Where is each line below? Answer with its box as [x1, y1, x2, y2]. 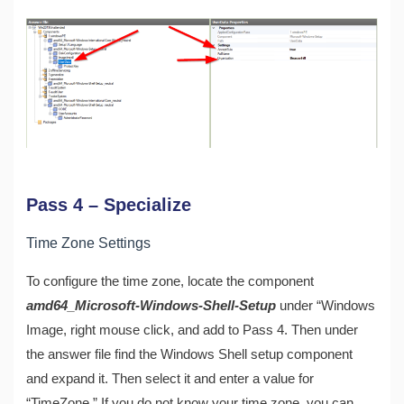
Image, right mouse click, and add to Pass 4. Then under [26, 322, 359, 337]
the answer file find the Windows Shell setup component [26, 346, 353, 362]
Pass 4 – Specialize [26, 194, 192, 215]
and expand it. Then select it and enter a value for [26, 371, 315, 386]
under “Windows [280, 298, 376, 313]
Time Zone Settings [26, 234, 151, 251]
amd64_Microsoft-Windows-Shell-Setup [26, 298, 280, 313]
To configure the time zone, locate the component [26, 273, 315, 289]
